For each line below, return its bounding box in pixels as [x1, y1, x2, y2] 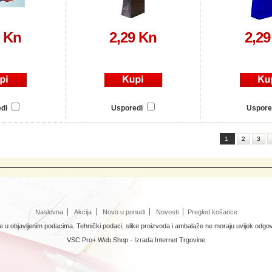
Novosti [155, 208, 178, 216]
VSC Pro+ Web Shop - [67, 236, 134, 243]
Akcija [73, 208, 92, 216]
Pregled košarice [187, 208, 237, 216]
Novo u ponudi [102, 208, 145, 216]
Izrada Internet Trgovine [134, 236, 205, 243]
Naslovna [35, 208, 63, 216]
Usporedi [111, 104, 144, 112]
